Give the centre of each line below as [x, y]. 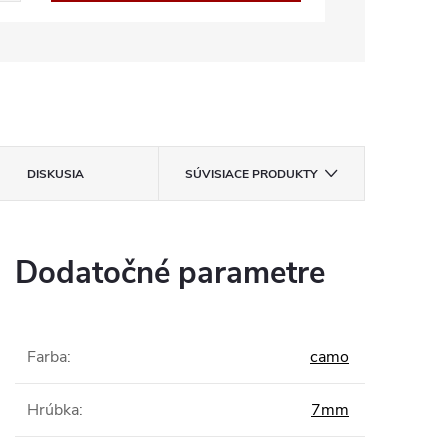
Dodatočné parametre [170, 273]
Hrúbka [53, 410]
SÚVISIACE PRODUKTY [251, 174]
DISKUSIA [56, 174]
